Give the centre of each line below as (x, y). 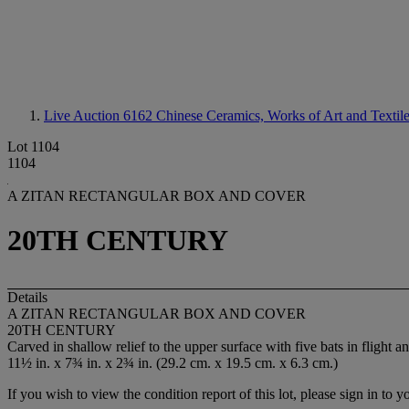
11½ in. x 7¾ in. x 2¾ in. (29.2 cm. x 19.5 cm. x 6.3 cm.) (173, 362)
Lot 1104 (33, 147)
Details (27, 297)
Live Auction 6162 (100, 115)
